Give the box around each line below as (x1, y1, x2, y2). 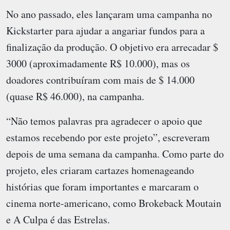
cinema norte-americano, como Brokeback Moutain (6, 196, 221, 210)
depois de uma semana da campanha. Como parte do (6, 146, 224, 161)
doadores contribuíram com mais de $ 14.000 (6, 72, 195, 87)
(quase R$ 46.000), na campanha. (6, 89, 144, 103)
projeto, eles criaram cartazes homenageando (6, 163, 194, 177)
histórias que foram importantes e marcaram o (6, 179, 199, 194)
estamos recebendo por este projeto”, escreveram (6, 130, 210, 144)
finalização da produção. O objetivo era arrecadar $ (6, 40, 218, 54)
